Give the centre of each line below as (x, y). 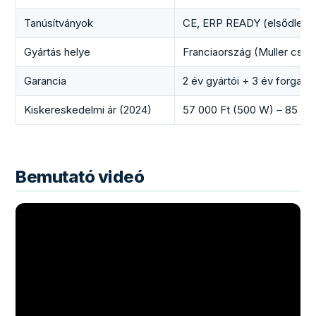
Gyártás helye (57, 52)
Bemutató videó (80, 176)
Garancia (45, 81)
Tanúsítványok (58, 23)
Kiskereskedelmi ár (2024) (87, 110)
